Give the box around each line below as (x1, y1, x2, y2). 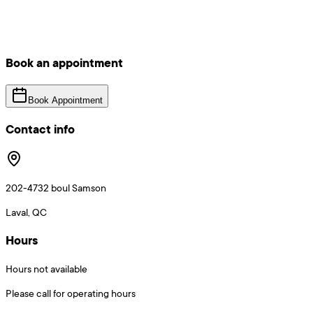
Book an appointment (6, 54, 123, 72)
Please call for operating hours (6, 286, 136, 300)
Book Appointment (28, 94, 103, 105)
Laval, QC (6, 205, 47, 219)
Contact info (6, 120, 75, 138)
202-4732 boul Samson (6, 181, 106, 195)
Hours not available (6, 261, 87, 275)
